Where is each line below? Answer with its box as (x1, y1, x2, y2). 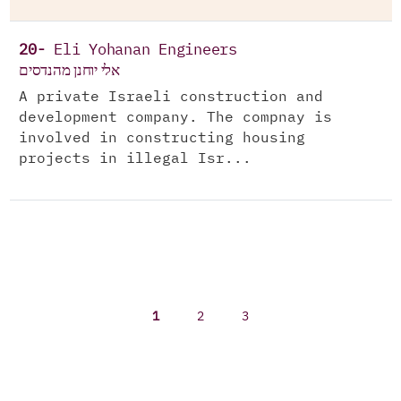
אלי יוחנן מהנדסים (19, 59, 120, 81)
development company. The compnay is (19, 111, 332, 124)
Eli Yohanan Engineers (54, 43, 237, 58)
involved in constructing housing (19, 132, 305, 145)
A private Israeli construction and (19, 90, 323, 104)
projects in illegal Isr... (19, 152, 252, 166)
